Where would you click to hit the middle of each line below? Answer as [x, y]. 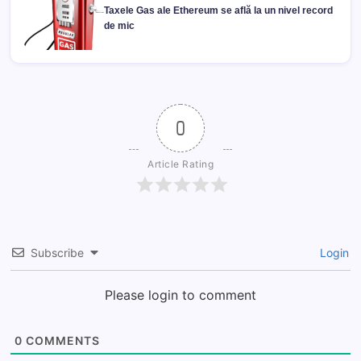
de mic [119, 25]
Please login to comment [180, 295]
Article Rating [180, 164]
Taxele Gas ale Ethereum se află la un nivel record [218, 10]
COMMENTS [61, 340]
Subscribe [57, 252]
